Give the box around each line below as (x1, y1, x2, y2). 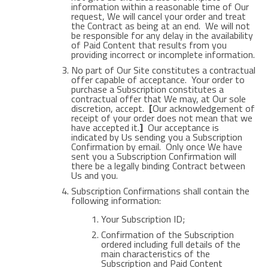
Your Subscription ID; (100, 212, 185, 226)
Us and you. (71, 168, 118, 182)
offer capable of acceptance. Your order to (71, 72, 245, 87)
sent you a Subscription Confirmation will (71, 149, 236, 163)
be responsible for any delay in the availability (71, 28, 253, 42)
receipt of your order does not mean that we (71, 111, 252, 125)
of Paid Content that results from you (71, 38, 227, 52)
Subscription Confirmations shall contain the (71, 184, 249, 198)
